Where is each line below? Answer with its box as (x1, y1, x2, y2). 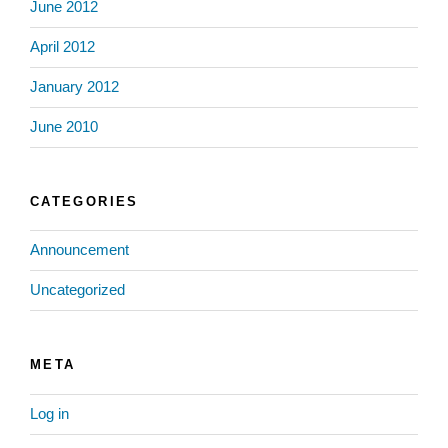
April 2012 (30, 38, 95, 56)
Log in (30, 405, 69, 423)
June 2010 (30, 118, 98, 136)
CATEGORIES (30, 193, 139, 209)
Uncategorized (30, 281, 125, 299)
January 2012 (30, 78, 119, 96)
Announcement (30, 241, 129, 259)
